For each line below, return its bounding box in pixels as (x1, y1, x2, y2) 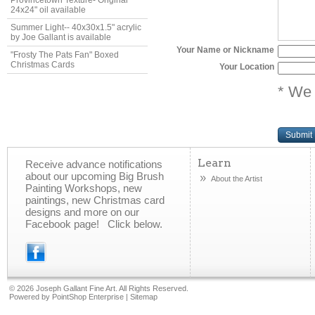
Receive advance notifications (25, 157, 162, 170)
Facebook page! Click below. (25, 217, 162, 230)
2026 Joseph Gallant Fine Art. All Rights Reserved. (17, 283, 188, 292)
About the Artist (210, 174, 262, 183)
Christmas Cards (11, 60, 75, 70)
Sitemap (130, 292, 157, 301)
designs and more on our (25, 205, 139, 218)
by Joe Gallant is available (11, 32, 111, 42)
